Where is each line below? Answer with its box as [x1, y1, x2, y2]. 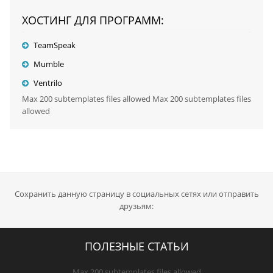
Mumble [33, 58, 64, 69]
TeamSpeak [33, 40, 76, 51]
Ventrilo [33, 77, 62, 88]
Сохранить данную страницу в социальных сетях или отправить [14, 188, 259, 199]
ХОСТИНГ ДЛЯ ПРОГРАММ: [21, 13, 164, 27]
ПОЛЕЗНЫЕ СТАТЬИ [84, 239, 189, 253]
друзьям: [119, 200, 154, 211]
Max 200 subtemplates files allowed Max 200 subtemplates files [21, 93, 251, 104]
